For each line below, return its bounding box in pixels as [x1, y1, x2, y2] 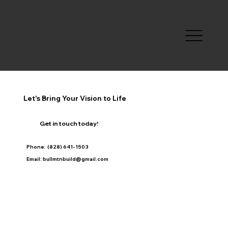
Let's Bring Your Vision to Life [23, 94, 126, 103]
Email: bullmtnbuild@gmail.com [26, 155, 108, 162]
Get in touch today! [40, 119, 99, 127]
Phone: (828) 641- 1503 [26, 143, 89, 150]
